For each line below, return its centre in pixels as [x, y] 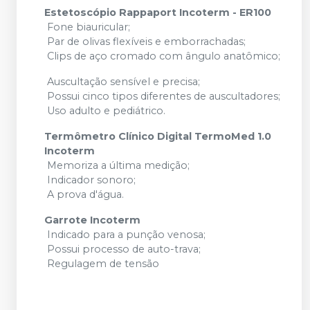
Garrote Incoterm [92, 220]
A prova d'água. [84, 194]
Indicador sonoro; [90, 180]
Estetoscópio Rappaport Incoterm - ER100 [158, 12]
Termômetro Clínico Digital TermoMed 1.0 [158, 136]
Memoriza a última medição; [117, 165]
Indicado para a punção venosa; [125, 235]
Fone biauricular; [87, 27]
